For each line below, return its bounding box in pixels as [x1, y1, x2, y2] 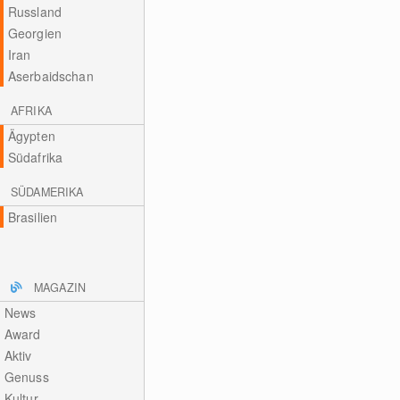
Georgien [7, 24, 62, 42]
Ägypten [7, 127, 55, 145]
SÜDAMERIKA [11, 184, 84, 200]
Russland [7, 3, 62, 21]
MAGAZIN [34, 279, 86, 296]
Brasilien [7, 208, 58, 226]
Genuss [4, 368, 49, 386]
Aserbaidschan [7, 67, 94, 85]
